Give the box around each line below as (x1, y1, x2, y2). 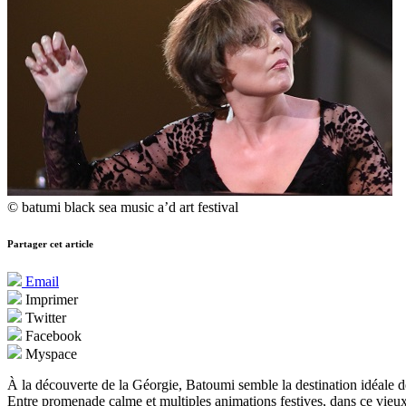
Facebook (22, 328, 82, 344)
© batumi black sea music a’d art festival (7, 199, 238, 216)
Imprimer (22, 292, 78, 308)
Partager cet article (7, 238, 93, 250)
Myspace (22, 346, 77, 362)
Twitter (22, 310, 66, 326)
